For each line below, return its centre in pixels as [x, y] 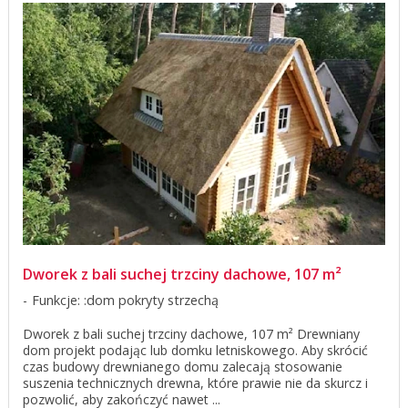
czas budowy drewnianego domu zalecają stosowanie [183, 367]
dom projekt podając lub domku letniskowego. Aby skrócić [195, 351]
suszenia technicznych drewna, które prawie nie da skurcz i [195, 383]
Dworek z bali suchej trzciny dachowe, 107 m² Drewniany [191, 334]
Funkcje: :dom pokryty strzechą [125, 301]
